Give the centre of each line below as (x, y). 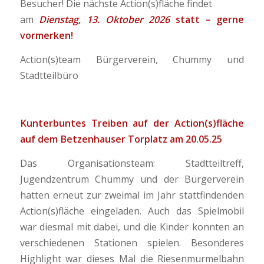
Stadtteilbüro (49, 75)
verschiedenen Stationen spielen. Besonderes (132, 242)
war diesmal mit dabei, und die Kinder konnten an (132, 227)
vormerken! (47, 35)
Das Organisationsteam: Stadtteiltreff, (132, 163)
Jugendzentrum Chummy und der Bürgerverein (132, 179)
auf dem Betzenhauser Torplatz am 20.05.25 (121, 139)
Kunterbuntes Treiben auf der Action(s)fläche (132, 123)
